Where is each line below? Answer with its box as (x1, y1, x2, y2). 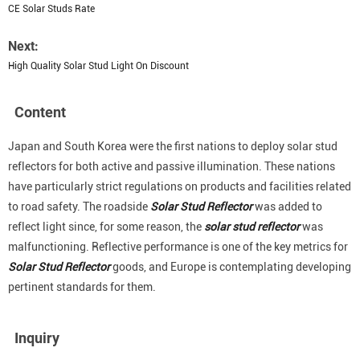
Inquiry (14, 329, 59, 346)
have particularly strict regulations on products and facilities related (8, 180, 351, 193)
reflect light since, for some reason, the (8, 220, 204, 233)
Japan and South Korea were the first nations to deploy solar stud (8, 140, 337, 153)
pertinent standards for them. (8, 280, 156, 293)
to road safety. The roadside (8, 200, 150, 213)
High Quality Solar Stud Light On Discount (8, 60, 189, 72)
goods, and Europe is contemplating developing (110, 260, 351, 273)
